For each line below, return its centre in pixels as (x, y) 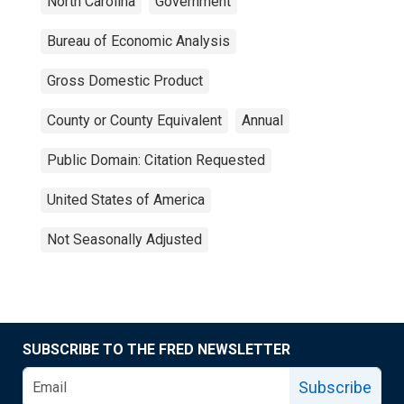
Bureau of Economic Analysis (138, 41)
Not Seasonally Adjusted (124, 239)
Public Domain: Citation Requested (156, 160)
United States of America (126, 200)
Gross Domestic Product (125, 81)
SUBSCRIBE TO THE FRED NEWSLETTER (156, 349)
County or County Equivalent (134, 120)
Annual (262, 120)
